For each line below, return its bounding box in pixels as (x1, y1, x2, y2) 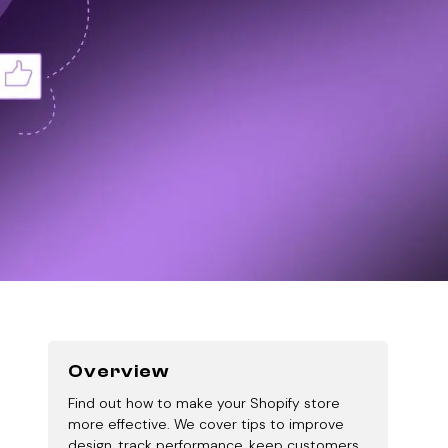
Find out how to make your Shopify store (68, 394, 340, 412)
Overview (68, 361, 169, 382)
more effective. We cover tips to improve (68, 415, 344, 433)
